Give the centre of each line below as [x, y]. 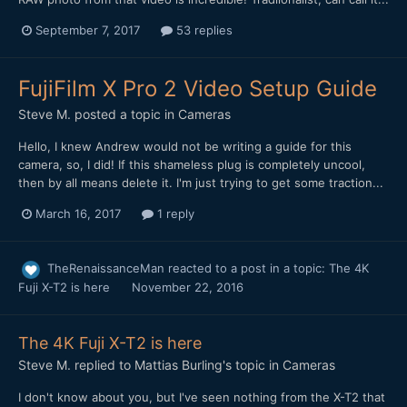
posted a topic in [124, 114]
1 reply [174, 214]
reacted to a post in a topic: [247, 268]
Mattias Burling [179, 364]
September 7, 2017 [88, 30]
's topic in [253, 364]
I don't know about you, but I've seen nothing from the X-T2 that [202, 397]
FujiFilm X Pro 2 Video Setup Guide [198, 89]
